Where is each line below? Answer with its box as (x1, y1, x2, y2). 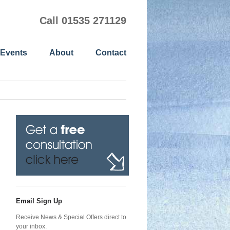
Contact (95, 48, 126, 57)
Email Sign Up (16, 197, 62, 205)
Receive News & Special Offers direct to (16, 213, 126, 221)
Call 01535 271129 (40, 15, 126, 26)
